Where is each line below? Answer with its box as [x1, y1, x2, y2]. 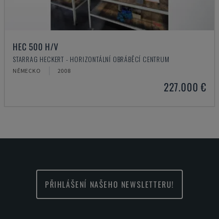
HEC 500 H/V [13, 40, 59, 53]
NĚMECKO [13, 67, 41, 74]
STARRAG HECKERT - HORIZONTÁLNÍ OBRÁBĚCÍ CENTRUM [13, 54, 170, 64]
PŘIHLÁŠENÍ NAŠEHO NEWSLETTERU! [45, 178, 174, 190]
